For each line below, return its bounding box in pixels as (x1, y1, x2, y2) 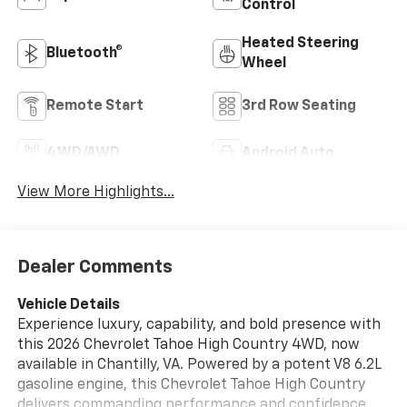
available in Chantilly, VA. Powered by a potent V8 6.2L (16, 357, 382, 372)
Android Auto (242, 146, 334, 162)
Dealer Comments (16, 257, 173, 276)
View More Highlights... (16, 185, 174, 201)
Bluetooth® (45, 46, 123, 62)
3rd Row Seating (242, 99, 356, 114)
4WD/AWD (45, 146, 120, 162)
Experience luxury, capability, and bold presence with (16, 317, 381, 333)
